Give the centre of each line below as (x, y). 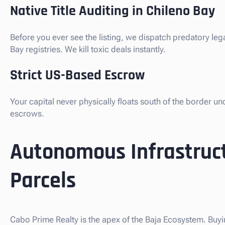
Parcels (43, 181)
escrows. (27, 114)
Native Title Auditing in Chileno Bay (113, 11)
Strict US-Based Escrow (77, 76)
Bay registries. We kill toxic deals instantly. (88, 49)
